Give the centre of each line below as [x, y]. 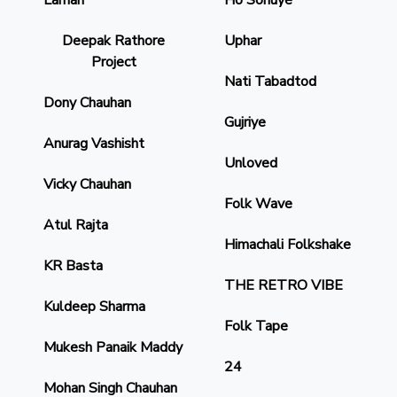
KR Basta [73, 266]
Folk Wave [258, 204]
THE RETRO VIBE [284, 285]
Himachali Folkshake [288, 245]
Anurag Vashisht [94, 144]
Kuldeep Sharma [94, 307]
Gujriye [245, 122]
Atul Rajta [76, 225]
